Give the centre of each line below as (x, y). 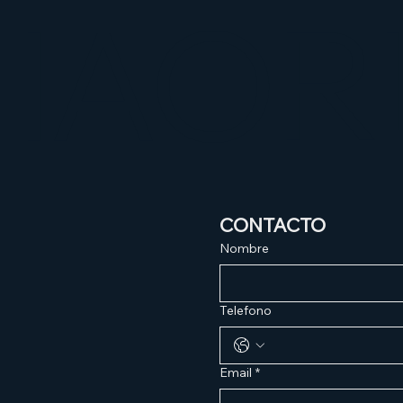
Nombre (244, 248)
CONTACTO (272, 224)
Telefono (245, 310)
